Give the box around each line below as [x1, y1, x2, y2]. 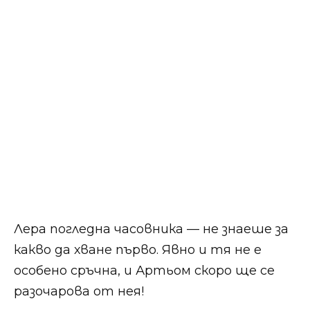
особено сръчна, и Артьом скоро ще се [14, 262, 275, 278]
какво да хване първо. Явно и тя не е [14, 241, 262, 257]
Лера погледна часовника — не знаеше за [14, 221, 289, 237]
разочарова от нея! [14, 283, 144, 299]
